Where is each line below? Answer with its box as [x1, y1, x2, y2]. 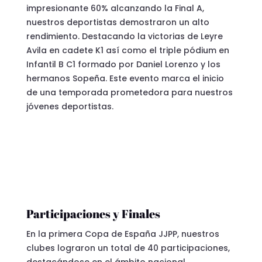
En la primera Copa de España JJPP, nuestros [26, 227, 219, 240]
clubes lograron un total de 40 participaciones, [26, 242, 230, 254]
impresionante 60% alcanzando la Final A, [26, 2, 204, 14]
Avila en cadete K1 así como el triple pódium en [26, 44, 229, 56]
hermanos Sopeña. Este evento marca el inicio [26, 72, 224, 84]
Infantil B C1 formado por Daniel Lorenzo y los [26, 58, 220, 70]
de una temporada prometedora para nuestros [26, 86, 233, 98]
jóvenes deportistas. [26, 100, 113, 112]
